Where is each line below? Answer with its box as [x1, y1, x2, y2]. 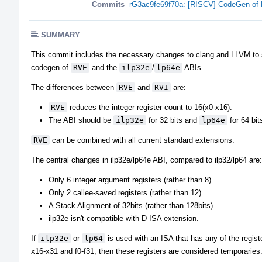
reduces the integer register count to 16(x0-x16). [67, 102, 232, 112]
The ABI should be [49, 115, 113, 125]
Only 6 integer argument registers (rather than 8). [49, 175, 213, 184]
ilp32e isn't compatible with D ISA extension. [49, 213, 199, 223]
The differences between [31, 82, 116, 92]
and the [89, 63, 119, 72]
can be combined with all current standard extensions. [50, 135, 235, 144]
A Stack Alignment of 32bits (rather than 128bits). [49, 201, 215, 210]
